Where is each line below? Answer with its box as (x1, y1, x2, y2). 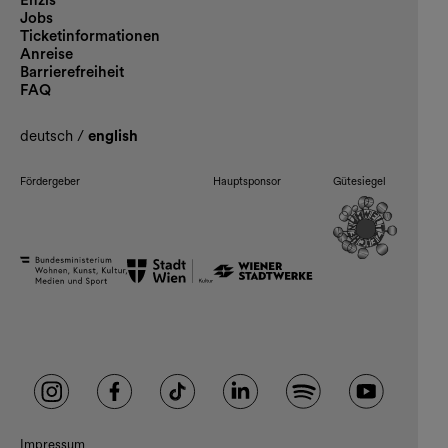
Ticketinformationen (20, 27, 160, 46)
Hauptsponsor (213, 174, 281, 189)
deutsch (20, 127, 77, 146)
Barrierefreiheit (20, 63, 124, 82)
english (88, 127, 138, 146)
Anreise (20, 45, 73, 64)
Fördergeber (20, 174, 80, 189)
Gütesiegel (333, 174, 386, 189)
